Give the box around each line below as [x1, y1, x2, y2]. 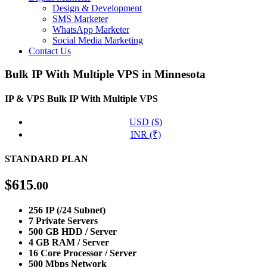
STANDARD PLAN [5, 153, 88, 164]
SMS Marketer [52, 14, 108, 24]
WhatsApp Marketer [52, 24, 129, 35]
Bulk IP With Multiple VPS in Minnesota [5, 67, 206, 80]
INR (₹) [130, 129, 161, 140]
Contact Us [29, 46, 71, 56]
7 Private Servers [29, 215, 98, 226]
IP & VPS [5, 93, 45, 104]
